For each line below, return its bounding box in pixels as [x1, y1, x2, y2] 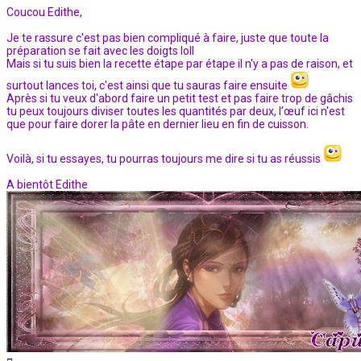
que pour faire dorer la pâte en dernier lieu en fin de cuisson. [6, 118, 309, 131]
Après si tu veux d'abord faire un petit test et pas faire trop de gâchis [6, 92, 353, 106]
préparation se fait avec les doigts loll [6, 44, 194, 58]
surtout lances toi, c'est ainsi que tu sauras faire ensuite [6, 79, 290, 93]
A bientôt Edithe [6, 178, 88, 192]
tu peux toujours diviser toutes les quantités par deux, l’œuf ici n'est [6, 105, 345, 118]
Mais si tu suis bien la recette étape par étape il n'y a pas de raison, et [6, 57, 353, 71]
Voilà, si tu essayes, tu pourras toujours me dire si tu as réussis [6, 152, 323, 166]
